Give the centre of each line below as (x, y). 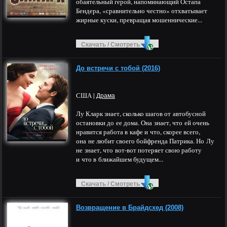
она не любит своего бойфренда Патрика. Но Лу (145, 141)
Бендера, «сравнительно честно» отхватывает (142, 11)
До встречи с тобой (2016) (118, 68)
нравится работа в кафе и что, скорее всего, (138, 132)
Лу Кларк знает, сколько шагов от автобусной (141, 113)
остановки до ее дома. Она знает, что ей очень (143, 123)
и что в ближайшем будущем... (120, 159)
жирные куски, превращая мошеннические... (139, 20)
